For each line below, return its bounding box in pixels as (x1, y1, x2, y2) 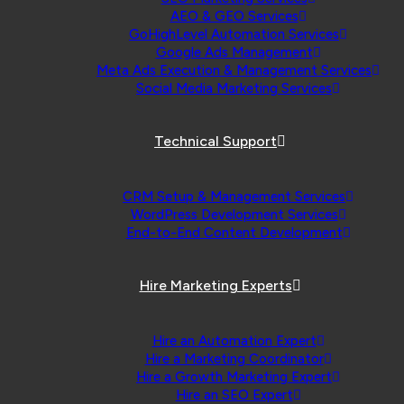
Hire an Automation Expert (151, 333, 317, 349)
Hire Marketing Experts (139, 277, 292, 294)
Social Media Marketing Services (136, 80, 332, 96)
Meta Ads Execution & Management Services (96, 62, 372, 78)
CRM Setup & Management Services (123, 188, 345, 205)
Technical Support (154, 133, 277, 150)
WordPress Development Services (130, 207, 338, 223)
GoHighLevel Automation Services (129, 26, 339, 42)
